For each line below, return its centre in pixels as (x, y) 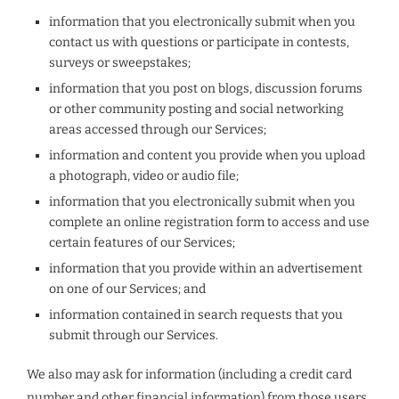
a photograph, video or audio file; (144, 176)
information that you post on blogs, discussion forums (206, 89)
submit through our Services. (134, 335)
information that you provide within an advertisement (206, 269)
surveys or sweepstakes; (120, 63)
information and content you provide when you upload (207, 155)
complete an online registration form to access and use (209, 222)
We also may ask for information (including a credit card (189, 375)
